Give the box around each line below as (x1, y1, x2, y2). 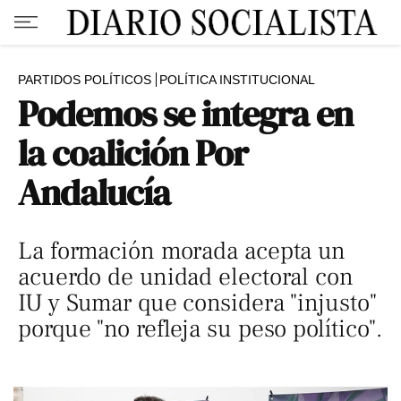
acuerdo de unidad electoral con (18, 261, 354, 293)
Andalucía (18, 168, 171, 217)
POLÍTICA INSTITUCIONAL (159, 73, 315, 87)
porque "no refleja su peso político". (18, 313, 383, 345)
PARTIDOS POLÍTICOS (18, 73, 151, 87)
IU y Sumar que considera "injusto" (18, 287, 377, 319)
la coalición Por (18, 129, 249, 177)
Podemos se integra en (18, 90, 354, 138)
